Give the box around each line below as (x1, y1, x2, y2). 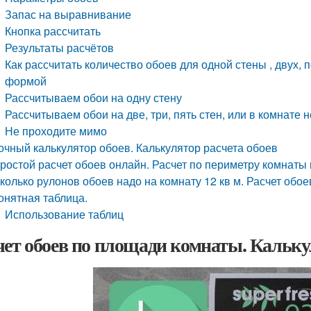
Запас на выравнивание (5, 6, 132, 22)
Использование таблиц (5, 206, 124, 222)
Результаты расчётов (5, 40, 115, 56)
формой (5, 73, 47, 89)
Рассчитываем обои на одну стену (5, 90, 183, 106)
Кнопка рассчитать (5, 23, 101, 39)
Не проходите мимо (5, 123, 108, 139)
